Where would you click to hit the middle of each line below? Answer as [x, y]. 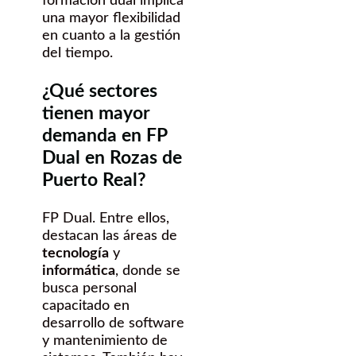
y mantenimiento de [105, 341]
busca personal [89, 289]
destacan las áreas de [110, 236]
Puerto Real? [94, 180]
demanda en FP [104, 136]
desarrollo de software [113, 324]
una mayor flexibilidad [111, 19]
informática [79, 271]
